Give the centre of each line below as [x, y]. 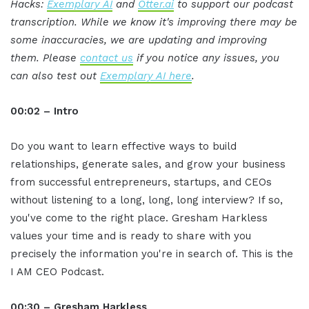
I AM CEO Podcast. [57, 272]
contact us [107, 58]
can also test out [55, 76]
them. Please [45, 58]
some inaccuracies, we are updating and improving [139, 40]
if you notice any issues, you [206, 58]
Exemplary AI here [146, 76]
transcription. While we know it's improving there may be [154, 22]
